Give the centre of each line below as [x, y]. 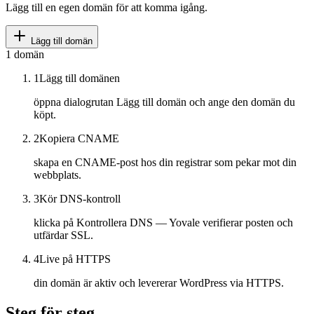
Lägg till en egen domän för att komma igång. [107, 8]
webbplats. [57, 175]
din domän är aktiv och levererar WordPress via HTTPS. [159, 283]
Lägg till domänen [80, 78]
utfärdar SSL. [63, 235]
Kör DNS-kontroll [80, 199]
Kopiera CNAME [79, 139]
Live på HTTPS [75, 259]
